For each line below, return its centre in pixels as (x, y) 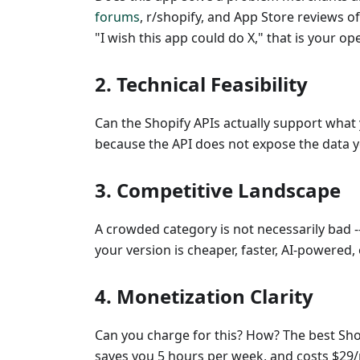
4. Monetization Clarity (204, 297)
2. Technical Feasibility (201, 84)
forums (117, 17)
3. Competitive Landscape (218, 190)
